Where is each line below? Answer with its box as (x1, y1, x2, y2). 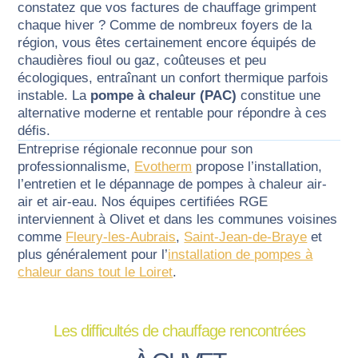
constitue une (237, 88, 321, 103)
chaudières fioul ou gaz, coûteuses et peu (18, 53, 267, 68)
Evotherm (134, 159, 193, 174)
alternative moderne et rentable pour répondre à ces (18, 105, 328, 121)
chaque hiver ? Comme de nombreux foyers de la (18, 18, 312, 33)
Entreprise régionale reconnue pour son (18, 141, 253, 157)
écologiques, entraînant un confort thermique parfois (18, 70, 329, 86)
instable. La (18, 88, 91, 103)
